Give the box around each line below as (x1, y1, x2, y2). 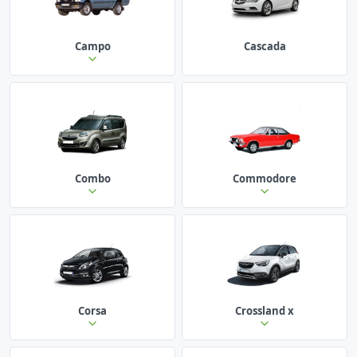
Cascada (243, 38, 286, 53)
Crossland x (235, 303, 294, 318)
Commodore (233, 171, 296, 186)
